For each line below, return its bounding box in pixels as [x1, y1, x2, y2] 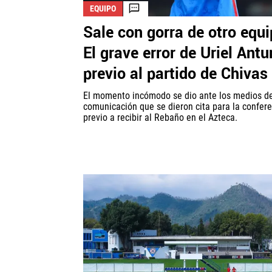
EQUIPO [90, 3, 116, 13]
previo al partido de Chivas [83, 63, 268, 85]
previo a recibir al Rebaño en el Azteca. [83, 111, 237, 123]
